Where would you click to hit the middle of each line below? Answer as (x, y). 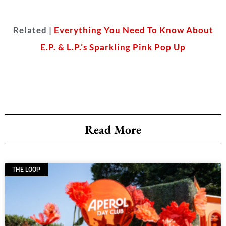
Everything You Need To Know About (133, 30)
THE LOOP (26, 169)
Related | (33, 30)
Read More (113, 129)
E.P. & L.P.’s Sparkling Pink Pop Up (113, 47)
